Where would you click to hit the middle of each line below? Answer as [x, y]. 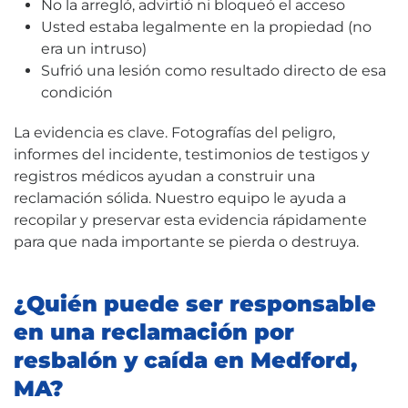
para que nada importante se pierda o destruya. [186, 241]
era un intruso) [94, 48]
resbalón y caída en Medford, [185, 360]
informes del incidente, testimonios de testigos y [192, 154]
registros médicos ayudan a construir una [164, 176]
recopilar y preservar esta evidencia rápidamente [190, 219]
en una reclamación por [154, 331]
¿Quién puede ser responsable [195, 303]
